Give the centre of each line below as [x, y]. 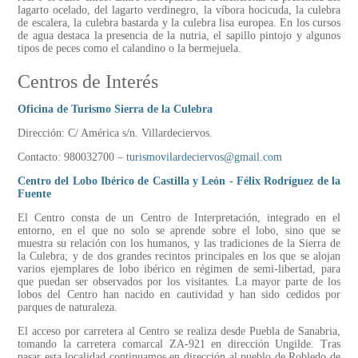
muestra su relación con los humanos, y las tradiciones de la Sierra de [179, 244]
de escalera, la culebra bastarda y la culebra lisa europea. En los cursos [179, 23]
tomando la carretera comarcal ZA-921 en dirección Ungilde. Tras [179, 344]
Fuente [34, 194]
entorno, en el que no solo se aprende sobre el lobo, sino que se [179, 231]
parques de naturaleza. [68, 308]
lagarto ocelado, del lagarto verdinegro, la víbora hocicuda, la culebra [179, 10]
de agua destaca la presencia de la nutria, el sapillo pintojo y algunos [179, 36]
